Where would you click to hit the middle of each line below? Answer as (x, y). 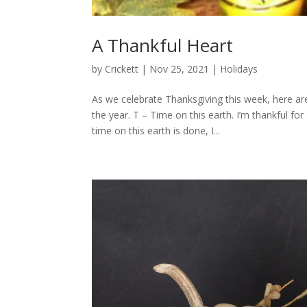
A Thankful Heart (163, 46)
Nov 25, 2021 (180, 69)
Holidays (239, 69)
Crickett (122, 69)
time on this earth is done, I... (156, 131)
